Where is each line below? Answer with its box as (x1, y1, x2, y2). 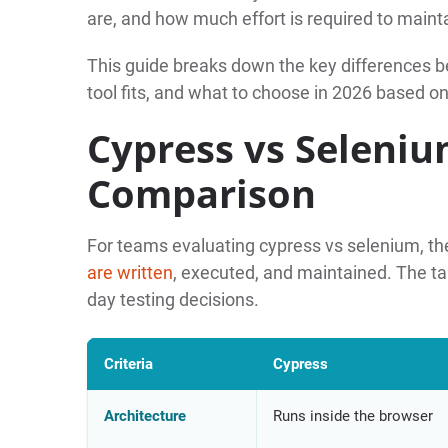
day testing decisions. (86, 288, 259, 310)
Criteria (103, 354, 153, 373)
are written (86, 261, 173, 283)
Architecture (103, 406, 186, 425)
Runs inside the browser (272, 406, 433, 425)
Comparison (86, 166, 316, 219)
